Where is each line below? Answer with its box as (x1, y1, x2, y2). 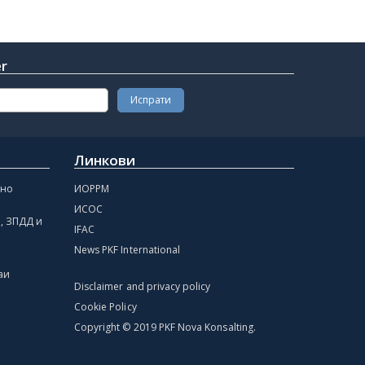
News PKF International (74, 242, 181, 257)
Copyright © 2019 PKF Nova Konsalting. (74, 319, 256, 334)
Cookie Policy (74, 299, 137, 314)
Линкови (74, 150, 136, 169)
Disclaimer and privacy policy (74, 279, 211, 293)
